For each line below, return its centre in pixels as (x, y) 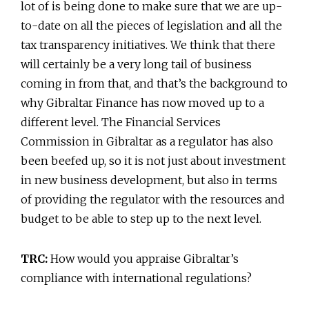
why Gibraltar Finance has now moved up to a (142, 102)
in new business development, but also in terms (149, 180)
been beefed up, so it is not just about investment (153, 160)
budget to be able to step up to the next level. (141, 218)
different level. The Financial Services (121, 122)
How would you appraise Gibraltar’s (143, 258)
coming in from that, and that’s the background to (154, 83)
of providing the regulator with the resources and (153, 199)
